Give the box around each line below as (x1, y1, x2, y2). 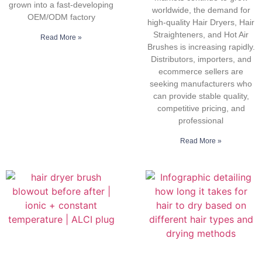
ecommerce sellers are (158, 67, 243, 77)
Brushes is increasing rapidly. (147, 42, 255, 52)
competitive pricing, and (157, 104, 245, 113)
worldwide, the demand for (151, 5, 250, 15)
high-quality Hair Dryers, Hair (147, 18, 254, 27)
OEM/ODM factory (27, 12, 95, 22)
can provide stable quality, (153, 91, 249, 101)
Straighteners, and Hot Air (153, 30, 249, 40)
